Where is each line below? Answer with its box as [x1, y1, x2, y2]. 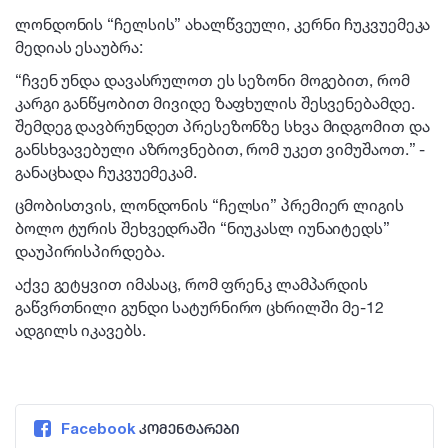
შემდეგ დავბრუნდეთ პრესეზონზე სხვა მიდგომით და [15, 116, 430, 136]
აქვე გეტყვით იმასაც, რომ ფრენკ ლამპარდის [15, 274, 368, 294]
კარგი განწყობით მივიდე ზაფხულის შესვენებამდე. [15, 93, 415, 113]
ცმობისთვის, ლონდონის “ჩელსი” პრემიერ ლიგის [15, 195, 404, 215]
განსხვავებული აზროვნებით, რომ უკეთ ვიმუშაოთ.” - [15, 139, 426, 159]
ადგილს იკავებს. [15, 320, 146, 340]
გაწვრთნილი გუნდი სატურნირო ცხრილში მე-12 [15, 297, 384, 317]
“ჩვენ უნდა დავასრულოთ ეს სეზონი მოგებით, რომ [15, 70, 410, 90]
